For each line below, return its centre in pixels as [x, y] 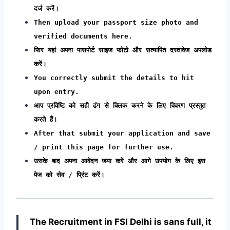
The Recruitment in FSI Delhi [91, 222]
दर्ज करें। [46, 8]
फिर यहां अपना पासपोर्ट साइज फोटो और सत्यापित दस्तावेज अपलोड [123, 50]
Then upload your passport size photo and [116, 22]
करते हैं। [46, 119]
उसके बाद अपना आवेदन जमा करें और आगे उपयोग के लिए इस [120, 161]
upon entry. [56, 91]
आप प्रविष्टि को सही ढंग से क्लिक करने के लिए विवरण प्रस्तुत [120, 105]
